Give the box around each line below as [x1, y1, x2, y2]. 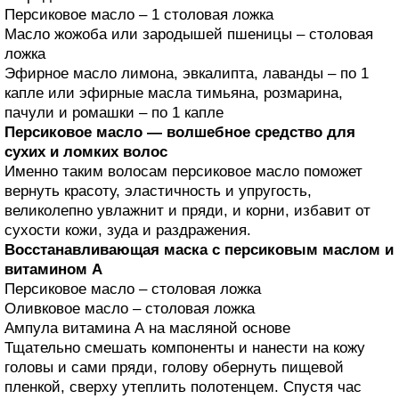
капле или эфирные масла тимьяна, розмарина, [4, 84, 343, 102]
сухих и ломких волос [4, 142, 167, 160]
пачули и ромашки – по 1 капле [4, 103, 224, 121]
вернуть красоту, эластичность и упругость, [4, 182, 312, 199]
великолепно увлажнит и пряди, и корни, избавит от [4, 201, 370, 219]
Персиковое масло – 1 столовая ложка [4, 5, 273, 23]
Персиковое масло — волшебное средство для [4, 123, 355, 141]
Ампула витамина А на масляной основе [4, 319, 290, 337]
